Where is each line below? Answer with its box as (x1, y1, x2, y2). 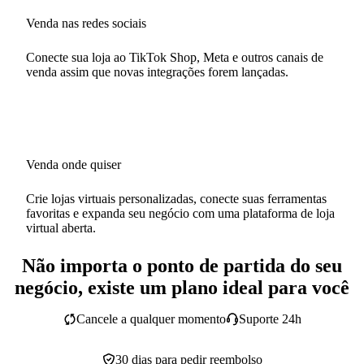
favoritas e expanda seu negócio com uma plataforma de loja (26, 206, 335, 220)
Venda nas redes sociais (26, 15, 146, 30)
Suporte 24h (238, 311, 301, 326)
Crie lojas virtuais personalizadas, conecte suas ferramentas (26, 191, 327, 206)
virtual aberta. (26, 220, 96, 235)
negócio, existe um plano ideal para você (15, 276, 349, 298)
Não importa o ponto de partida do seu (22, 254, 342, 276)
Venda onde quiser (26, 157, 121, 171)
